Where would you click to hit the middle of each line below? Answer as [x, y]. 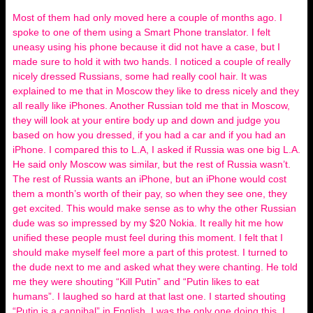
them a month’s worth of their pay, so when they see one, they [150, 193]
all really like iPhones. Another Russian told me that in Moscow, [151, 105]
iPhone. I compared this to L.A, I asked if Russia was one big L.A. [156, 149]
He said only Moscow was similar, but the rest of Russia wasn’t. [152, 164]
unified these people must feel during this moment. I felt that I [148, 237]
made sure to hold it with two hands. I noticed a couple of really [152, 61]
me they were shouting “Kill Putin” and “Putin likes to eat [136, 281]
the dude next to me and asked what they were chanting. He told [155, 267]
